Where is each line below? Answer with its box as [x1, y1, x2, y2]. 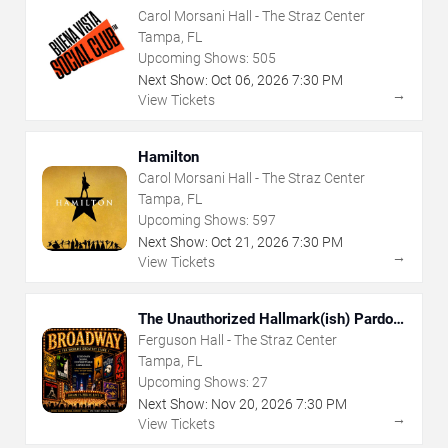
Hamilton [138, 147, 199, 166]
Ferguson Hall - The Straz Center [227, 331, 337, 348]
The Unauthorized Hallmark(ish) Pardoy [138, 309, 401, 328]
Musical [138, 327, 191, 346]
